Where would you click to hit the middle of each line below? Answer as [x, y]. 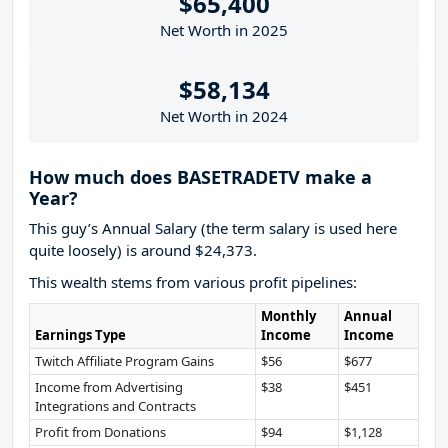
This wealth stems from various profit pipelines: [193, 282]
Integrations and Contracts [115, 406]
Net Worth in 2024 [224, 116]
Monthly [288, 316]
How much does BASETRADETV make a [200, 177]
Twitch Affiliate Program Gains [124, 361]
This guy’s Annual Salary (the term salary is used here [213, 228]
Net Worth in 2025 [224, 30]
